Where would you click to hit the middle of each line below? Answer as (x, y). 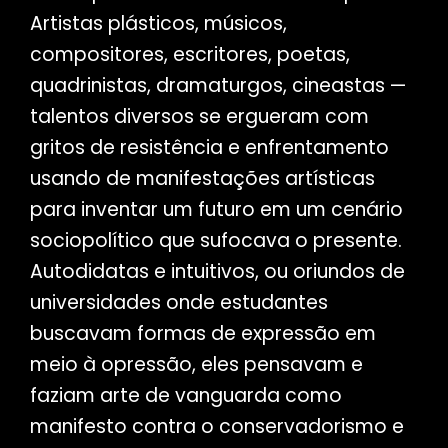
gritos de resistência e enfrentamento (209, 148)
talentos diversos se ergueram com (199, 117)
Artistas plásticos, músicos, (158, 24)
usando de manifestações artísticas (202, 179)
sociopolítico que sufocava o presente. (215, 241)
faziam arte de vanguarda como (185, 396)
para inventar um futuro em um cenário (216, 210)
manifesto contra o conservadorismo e (216, 427)
